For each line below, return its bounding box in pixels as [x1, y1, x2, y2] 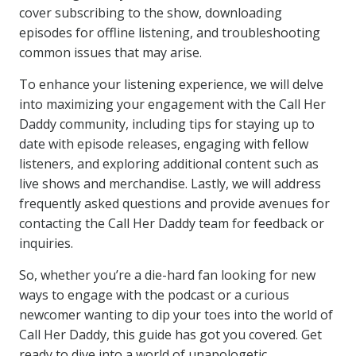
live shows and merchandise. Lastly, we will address [19, 175, 321, 192]
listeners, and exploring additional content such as [19, 155, 319, 172]
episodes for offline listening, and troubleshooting [19, 24, 320, 41]
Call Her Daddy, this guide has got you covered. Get [19, 326, 322, 343]
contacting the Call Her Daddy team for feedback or [19, 215, 324, 232]
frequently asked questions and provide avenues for [19, 195, 330, 212]
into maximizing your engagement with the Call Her [19, 95, 326, 113]
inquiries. [19, 234, 73, 252]
